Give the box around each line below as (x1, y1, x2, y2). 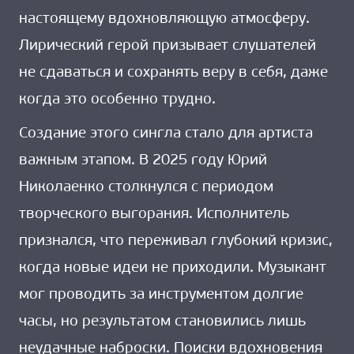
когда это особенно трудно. (19, 92, 216, 107)
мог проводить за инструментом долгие (19, 288, 303, 303)
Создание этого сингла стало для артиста (19, 126, 313, 142)
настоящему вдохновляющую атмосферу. (19, 11, 310, 27)
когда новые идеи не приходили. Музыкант (19, 261, 326, 277)
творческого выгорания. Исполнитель (19, 207, 289, 223)
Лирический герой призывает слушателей (19, 38, 316, 54)
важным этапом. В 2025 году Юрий (19, 153, 267, 169)
